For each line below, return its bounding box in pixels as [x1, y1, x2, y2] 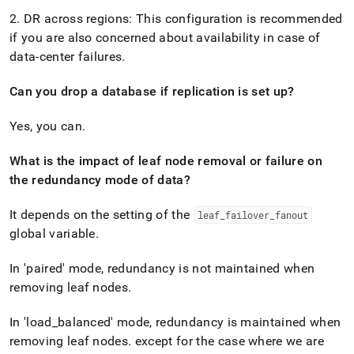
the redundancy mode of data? [9, 172, 190, 187]
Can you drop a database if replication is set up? [9, 84, 295, 99]
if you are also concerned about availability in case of [9, 30, 321, 45]
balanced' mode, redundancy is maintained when [57, 314, 341, 330]
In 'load [9, 314, 52, 330]
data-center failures [9, 49, 122, 64]
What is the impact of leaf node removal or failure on [9, 153, 322, 168]
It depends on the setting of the [9, 207, 194, 222]
